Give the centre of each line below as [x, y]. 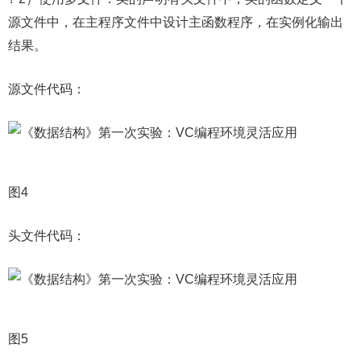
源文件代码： [47, 89]
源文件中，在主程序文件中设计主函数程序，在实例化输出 [176, 22]
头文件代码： [47, 236]
